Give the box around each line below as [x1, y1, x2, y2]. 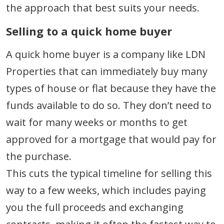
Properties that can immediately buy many [6, 64, 207, 78]
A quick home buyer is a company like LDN [6, 47, 205, 61]
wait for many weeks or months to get [6, 115, 187, 129]
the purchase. [6, 149, 71, 163]
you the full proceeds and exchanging [6, 200, 183, 214]
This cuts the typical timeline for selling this [6, 166, 212, 180]
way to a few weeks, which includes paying [6, 183, 206, 197]
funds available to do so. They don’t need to [6, 98, 211, 112]
